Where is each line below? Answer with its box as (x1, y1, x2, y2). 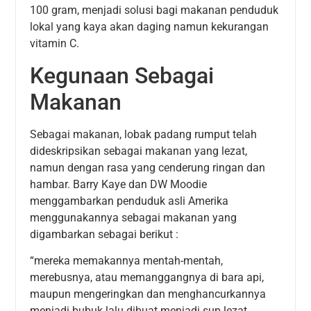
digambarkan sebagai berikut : (30, 227, 179, 241)
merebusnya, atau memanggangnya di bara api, (30, 271, 264, 285)
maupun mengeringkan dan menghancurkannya (30, 287, 267, 301)
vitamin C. (30, 37, 80, 51)
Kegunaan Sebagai (30, 62, 215, 89)
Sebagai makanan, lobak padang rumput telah (30, 127, 258, 141)
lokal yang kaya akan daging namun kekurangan (30, 20, 269, 34)
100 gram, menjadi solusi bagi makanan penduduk (30, 3, 279, 17)
